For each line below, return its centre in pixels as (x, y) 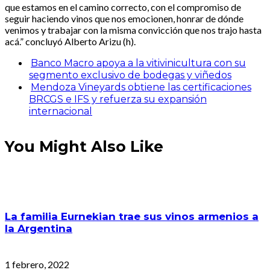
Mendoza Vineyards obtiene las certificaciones (141, 87)
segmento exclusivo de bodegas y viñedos (130, 75)
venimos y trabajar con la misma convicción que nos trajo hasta (133, 30)
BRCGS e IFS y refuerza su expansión (118, 99)
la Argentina (39, 229)
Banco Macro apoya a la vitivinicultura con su (138, 63)
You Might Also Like (84, 146)
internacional (61, 111)
